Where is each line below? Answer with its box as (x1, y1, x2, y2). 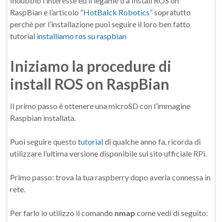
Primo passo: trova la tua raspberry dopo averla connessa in (10, 172, 211, 182)
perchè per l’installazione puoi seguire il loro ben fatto (10, 19, 190, 29)
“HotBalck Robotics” (80, 7, 153, 17)
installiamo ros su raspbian (37, 31, 126, 41)
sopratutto (153, 7, 191, 17)
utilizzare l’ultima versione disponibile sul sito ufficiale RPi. (10, 149, 207, 158)
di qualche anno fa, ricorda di (105, 137, 201, 146)
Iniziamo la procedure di (10, 57, 171, 75)
